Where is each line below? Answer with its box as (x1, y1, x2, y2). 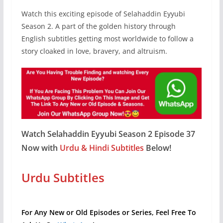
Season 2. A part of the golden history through (21, 21, 176, 31)
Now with (21, 142, 60, 153)
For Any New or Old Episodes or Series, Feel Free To (21, 207, 196, 217)
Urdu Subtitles (21, 169, 105, 186)
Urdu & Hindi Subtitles (59, 142, 144, 153)
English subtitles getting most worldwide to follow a (21, 34, 194, 44)
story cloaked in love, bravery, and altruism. (21, 46, 167, 56)
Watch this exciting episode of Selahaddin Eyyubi (21, 9, 185, 19)
